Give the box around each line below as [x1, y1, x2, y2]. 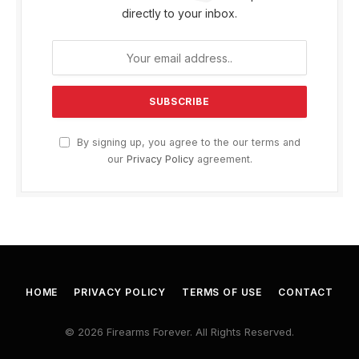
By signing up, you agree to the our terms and [73, 136, 301, 149]
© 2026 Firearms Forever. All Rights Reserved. [65, 325, 294, 339]
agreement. [193, 153, 252, 166]
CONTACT [278, 286, 334, 299]
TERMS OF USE [182, 286, 263, 299]
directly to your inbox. [122, 6, 237, 21]
